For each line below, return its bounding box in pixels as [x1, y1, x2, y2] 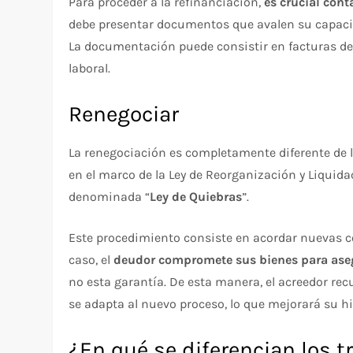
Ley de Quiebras [150, 189, 243, 205]
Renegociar [69, 101, 180, 128]
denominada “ [69, 189, 150, 205]
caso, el [69, 252, 114, 268]
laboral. [69, 61, 111, 76]
